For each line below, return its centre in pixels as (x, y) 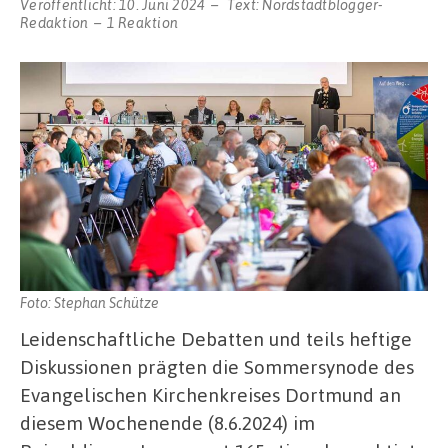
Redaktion (54, 22)
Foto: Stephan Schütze (89, 301)
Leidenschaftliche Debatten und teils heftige (216, 339)
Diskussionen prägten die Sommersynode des (217, 367)
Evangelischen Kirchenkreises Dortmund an (210, 395)
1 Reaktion (142, 22)
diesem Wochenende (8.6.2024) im (167, 423)
